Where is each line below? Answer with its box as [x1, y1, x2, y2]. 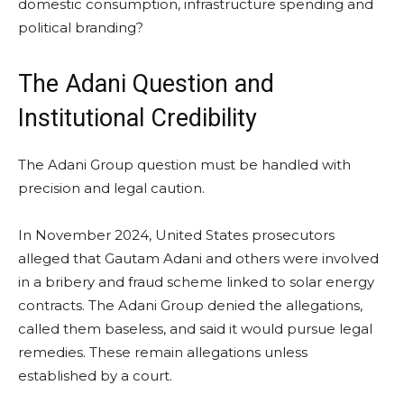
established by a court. [18, 366, 172, 384]
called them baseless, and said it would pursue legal [18, 319, 372, 337]
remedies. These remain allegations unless [18, 343, 308, 361]
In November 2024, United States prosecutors [18, 225, 335, 243]
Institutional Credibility [18, 103, 257, 133]
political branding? [18, 18, 143, 36]
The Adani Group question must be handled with [18, 155, 351, 173]
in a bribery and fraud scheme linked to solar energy [18, 272, 374, 290]
